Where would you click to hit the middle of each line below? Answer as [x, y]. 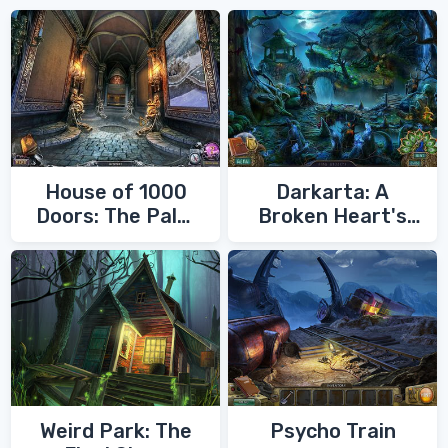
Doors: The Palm [115, 215]
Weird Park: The [115, 431]
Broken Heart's [332, 215]
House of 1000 [115, 191]
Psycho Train [332, 431]
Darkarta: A [332, 191]
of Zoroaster [115, 239]
